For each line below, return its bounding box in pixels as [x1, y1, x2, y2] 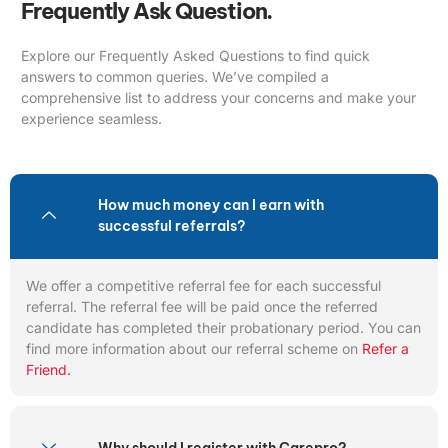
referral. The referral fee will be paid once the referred [26, 297, 378, 315]
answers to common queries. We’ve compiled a [21, 67, 329, 85]
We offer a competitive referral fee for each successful [26, 276, 381, 294]
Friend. [26, 360, 71, 378]
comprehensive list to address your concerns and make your [21, 88, 416, 106]
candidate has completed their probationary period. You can [26, 318, 421, 336]
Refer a [362, 339, 409, 357]
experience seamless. [21, 109, 166, 127]
